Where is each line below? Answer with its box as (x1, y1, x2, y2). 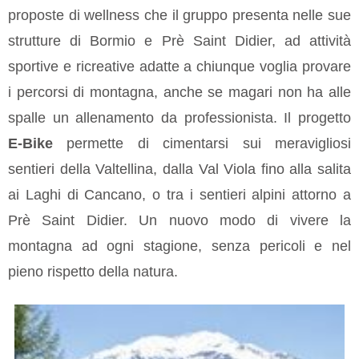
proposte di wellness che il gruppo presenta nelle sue (8, 7, 351, 24)
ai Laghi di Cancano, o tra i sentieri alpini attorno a (8, 187, 351, 204)
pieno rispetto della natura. (8, 264, 178, 280)
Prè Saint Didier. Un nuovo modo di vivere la (8, 212, 351, 229)
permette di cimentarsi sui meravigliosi (53, 135, 351, 152)
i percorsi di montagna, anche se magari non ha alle (8, 84, 351, 101)
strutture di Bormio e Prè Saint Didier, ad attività (8, 33, 351, 50)
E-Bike (8, 135, 53, 152)
